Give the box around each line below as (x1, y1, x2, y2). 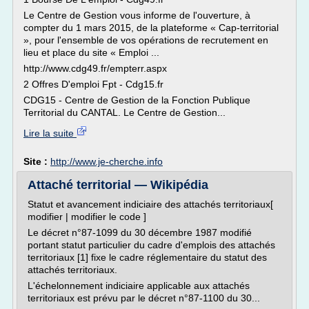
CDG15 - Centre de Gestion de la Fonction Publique (23, 94, 250, 106)
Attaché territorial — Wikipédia (28, 178, 208, 192)
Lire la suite (23, 128, 77, 139)
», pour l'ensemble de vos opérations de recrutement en (23, 34, 268, 46)
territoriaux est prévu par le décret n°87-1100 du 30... (28, 292, 260, 303)
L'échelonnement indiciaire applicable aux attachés (28, 280, 250, 291)
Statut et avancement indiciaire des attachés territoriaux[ (28, 199, 273, 210)
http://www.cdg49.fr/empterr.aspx (23, 63, 167, 74)
